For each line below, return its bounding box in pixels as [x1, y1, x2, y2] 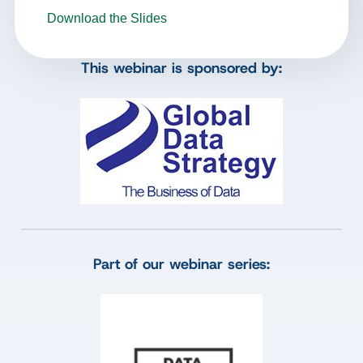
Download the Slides [47, 11, 167, 25]
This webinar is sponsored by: [81, 58, 282, 78]
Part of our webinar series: [93, 254, 270, 274]
